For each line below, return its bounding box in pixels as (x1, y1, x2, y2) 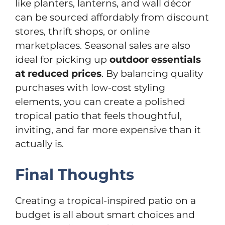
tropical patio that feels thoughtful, (15, 110, 182, 122)
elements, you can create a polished (15, 96, 185, 107)
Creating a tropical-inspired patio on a (15, 194, 196, 206)
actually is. (15, 138, 64, 150)
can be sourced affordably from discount (15, 12, 209, 23)
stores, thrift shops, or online (15, 26, 150, 37)
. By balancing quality (101, 68, 203, 79)
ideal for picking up (15, 54, 109, 65)
